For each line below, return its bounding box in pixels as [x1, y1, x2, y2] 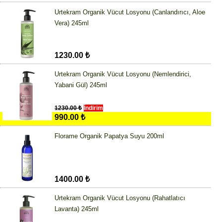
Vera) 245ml [55, 19, 89, 27]
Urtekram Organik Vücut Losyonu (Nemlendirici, [55, 70, 191, 78]
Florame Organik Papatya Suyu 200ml [55, 132, 164, 140]
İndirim [84, 105, 103, 112]
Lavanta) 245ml [55, 205, 99, 213]
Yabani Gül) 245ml [55, 81, 107, 89]
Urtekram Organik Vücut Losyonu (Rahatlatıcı [55, 194, 185, 202]
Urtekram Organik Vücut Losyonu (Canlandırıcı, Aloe [55, 8, 205, 16]
